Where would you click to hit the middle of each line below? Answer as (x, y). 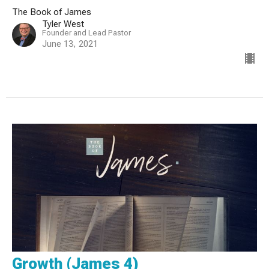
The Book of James (52, 12)
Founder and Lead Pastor (86, 32)
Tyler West (63, 24)
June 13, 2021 (70, 44)
